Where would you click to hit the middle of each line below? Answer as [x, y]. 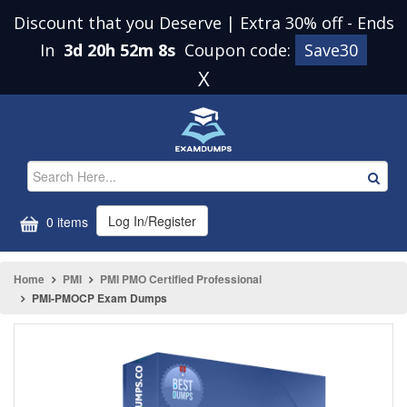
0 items [65, 222]
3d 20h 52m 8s [122, 50]
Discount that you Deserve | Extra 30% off [180, 23]
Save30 [331, 50]
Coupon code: [240, 50]
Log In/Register [152, 221]
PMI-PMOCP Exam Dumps [99, 298]
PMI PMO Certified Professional [181, 279]
